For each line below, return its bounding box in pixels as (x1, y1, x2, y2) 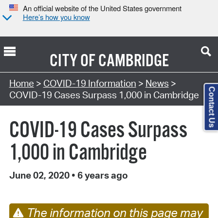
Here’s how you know (22, 12, 90, 22)
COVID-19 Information (43, 77, 136, 89)
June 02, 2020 (9, 169, 72, 181)
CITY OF (49, 50, 95, 72)
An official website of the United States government (22, 3, 182, 14)
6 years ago (75, 169, 128, 181)
